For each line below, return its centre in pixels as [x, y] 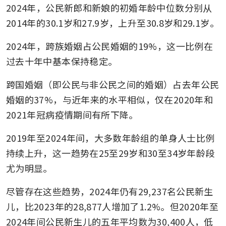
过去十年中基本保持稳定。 [62, 61]
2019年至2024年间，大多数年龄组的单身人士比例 [110, 137]
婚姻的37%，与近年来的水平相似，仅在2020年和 [109, 99]
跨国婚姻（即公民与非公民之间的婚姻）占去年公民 [113, 84]
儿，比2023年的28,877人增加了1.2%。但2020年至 [112, 206]
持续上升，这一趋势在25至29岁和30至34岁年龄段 [110, 153]
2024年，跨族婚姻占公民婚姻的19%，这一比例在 [109, 46]
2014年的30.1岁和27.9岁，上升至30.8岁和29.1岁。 [112, 22]
